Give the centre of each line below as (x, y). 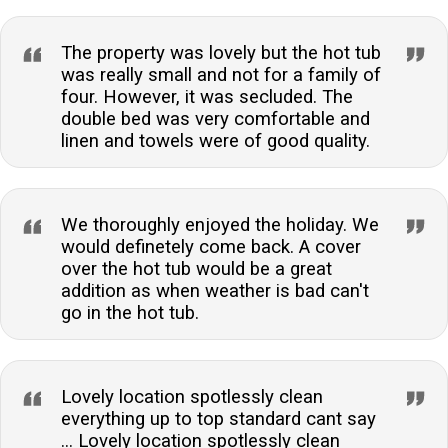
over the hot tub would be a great (196, 268)
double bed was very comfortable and (215, 118)
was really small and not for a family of (221, 74)
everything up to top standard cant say (218, 418)
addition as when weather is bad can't (215, 290)
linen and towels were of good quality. (215, 140)
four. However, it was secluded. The (207, 96)
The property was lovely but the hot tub (221, 52)
